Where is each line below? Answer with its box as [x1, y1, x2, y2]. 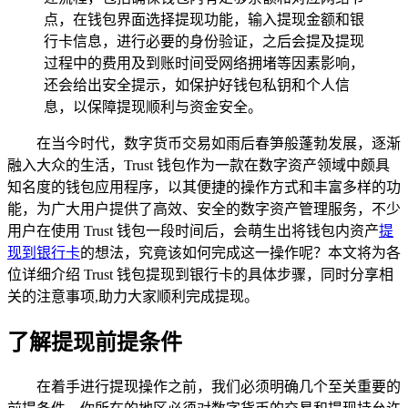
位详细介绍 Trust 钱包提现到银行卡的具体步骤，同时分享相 [7, 266, 393, 282]
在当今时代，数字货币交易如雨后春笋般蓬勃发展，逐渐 [36, 135, 401, 151]
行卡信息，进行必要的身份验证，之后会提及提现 [44, 33, 364, 49]
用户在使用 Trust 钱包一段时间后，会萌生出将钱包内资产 [7, 222, 379, 239]
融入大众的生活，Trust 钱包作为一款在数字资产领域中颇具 [7, 157, 390, 173]
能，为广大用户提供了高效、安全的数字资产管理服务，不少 [7, 200, 401, 217]
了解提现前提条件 [7, 330, 182, 354]
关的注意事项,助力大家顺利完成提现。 [7, 288, 259, 304]
